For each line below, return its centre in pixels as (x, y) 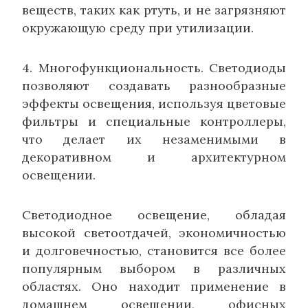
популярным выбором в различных (154, 268)
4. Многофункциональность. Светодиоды (154, 67)
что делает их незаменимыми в (154, 139)
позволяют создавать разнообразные (154, 85)
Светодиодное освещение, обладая (154, 214)
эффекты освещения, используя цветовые (154, 103)
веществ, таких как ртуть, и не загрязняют (154, 10)
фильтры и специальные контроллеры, (154, 121)
